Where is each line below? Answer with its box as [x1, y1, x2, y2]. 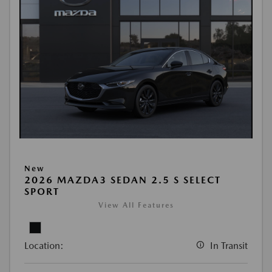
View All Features [98, 200, 174, 209]
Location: [24, 239, 64, 251]
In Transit [210, 239, 248, 251]
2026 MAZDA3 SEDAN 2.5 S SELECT [24, 174, 221, 186]
